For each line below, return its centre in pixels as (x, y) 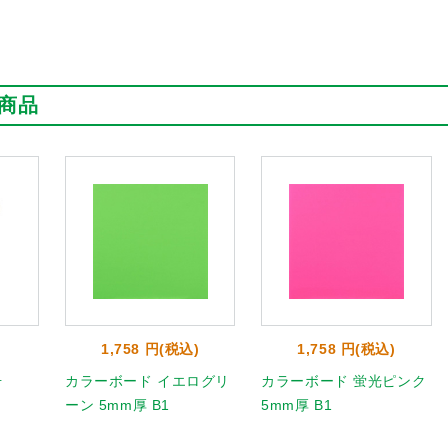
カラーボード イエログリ (147, 381)
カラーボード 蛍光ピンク (344, 381)
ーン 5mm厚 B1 (117, 405)
